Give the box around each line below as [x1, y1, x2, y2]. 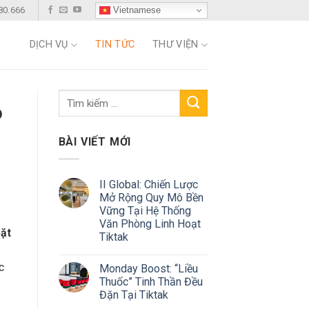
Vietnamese [110, 4, 161, 15]
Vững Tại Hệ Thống [99, 203, 191, 217]
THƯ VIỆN [152, 39, 199, 50]
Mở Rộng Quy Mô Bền [99, 190, 203, 204]
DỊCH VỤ [29, 39, 68, 50]
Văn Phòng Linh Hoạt [99, 217, 201, 230]
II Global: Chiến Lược [99, 177, 198, 191]
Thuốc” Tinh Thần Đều [99, 275, 203, 288]
